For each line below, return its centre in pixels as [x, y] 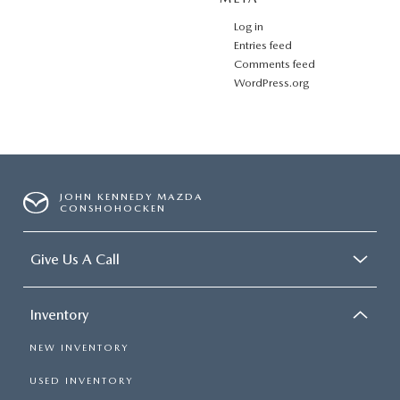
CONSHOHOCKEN [113, 208]
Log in [249, 26]
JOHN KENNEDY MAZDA [132, 196]
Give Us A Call [75, 259]
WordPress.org [271, 82]
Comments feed [275, 63]
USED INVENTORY [81, 380]
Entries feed [263, 45]
